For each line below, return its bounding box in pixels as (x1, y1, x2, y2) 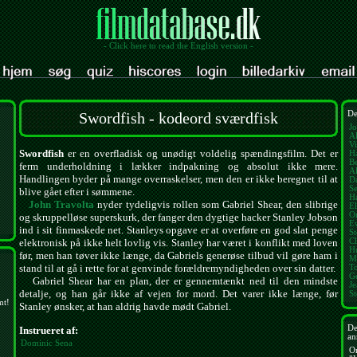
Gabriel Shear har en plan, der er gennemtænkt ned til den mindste (19, 275, 338, 288)
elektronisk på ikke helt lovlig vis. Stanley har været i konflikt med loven (19, 237, 338, 249)
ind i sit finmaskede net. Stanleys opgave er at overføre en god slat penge (19, 224, 338, 237)
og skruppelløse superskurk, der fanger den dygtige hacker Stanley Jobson (19, 211, 338, 224)
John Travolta (29, 198, 95, 211)
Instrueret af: (19, 324, 78, 336)
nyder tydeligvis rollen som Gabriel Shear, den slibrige (94, 198, 339, 211)
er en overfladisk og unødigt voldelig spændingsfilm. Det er (64, 147, 338, 160)
